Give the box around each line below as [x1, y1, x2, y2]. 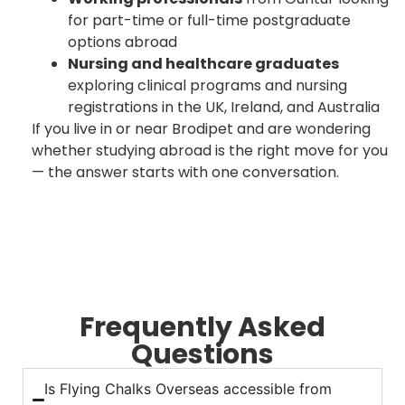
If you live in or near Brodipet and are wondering [32, 118, 371, 139]
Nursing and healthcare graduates [68, 52, 339, 74]
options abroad [68, 31, 177, 52]
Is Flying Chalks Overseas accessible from [44, 380, 333, 398]
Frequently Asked [80, 308, 325, 346]
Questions [131, 335, 274, 373]
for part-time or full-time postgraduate [68, 9, 351, 31]
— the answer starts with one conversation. [32, 161, 339, 183]
